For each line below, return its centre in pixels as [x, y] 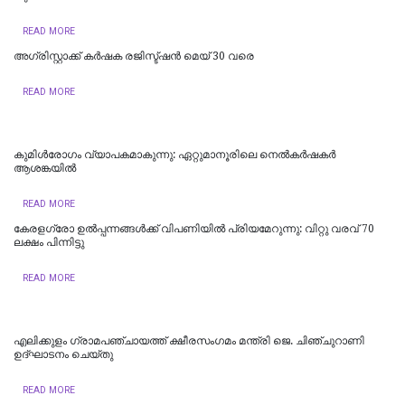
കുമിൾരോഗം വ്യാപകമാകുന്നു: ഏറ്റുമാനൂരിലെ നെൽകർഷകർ [174, 154]
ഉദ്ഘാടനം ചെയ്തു [63, 354]
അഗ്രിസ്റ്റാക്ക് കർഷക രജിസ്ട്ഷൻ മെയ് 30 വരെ [134, 56]
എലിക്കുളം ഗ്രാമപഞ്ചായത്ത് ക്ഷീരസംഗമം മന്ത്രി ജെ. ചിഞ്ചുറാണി [189, 340]
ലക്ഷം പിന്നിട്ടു [49, 242]
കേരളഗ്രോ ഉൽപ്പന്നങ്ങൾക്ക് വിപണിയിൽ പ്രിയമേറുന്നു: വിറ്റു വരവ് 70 [194, 228]
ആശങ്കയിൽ [45, 168]
